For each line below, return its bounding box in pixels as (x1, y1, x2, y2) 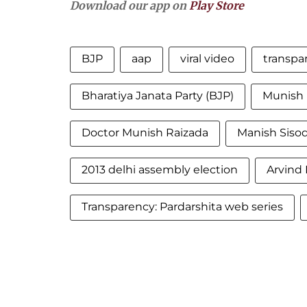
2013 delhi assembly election (82, 163, 238, 176)
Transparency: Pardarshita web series (82, 200, 283, 213)
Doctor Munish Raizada (82, 126, 208, 139)
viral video (180, 52, 234, 65)
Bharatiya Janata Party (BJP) (82, 89, 234, 102)
